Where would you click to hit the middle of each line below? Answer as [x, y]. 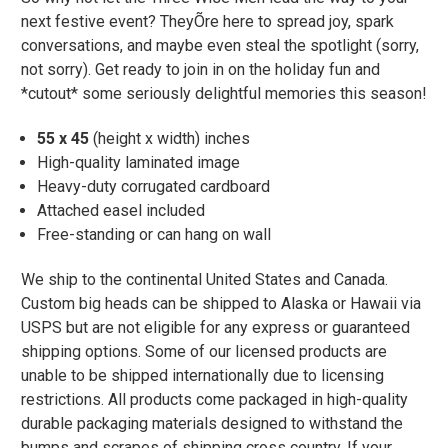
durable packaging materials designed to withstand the [212, 423]
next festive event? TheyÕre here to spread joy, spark [207, 21]
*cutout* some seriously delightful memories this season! [224, 93]
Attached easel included [121, 210]
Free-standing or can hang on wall [154, 234]
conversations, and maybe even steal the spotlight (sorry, [220, 45]
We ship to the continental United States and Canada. [204, 279]
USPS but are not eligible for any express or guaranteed [215, 327]
